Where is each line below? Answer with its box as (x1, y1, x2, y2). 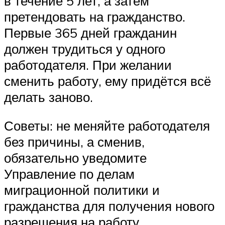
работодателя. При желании (4, 56, 172, 73)
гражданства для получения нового (4, 198, 214, 214)
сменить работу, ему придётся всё (4, 72, 211, 89)
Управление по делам (4, 166, 135, 182)
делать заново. (4, 88, 93, 105)
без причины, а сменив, (4, 134, 145, 150)
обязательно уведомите (4, 150, 147, 166)
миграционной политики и (4, 182, 160, 198)
